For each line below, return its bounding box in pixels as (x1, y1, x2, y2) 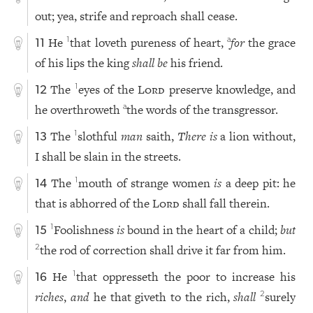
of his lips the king (35, 54, 133, 72)
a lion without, (217, 128, 296, 145)
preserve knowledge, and (165, 81, 296, 99)
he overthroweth (35, 101, 124, 119)
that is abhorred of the (35, 195, 153, 212)
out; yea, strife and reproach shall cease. (35, 8, 238, 25)
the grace (245, 34, 296, 52)
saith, (142, 128, 177, 145)
